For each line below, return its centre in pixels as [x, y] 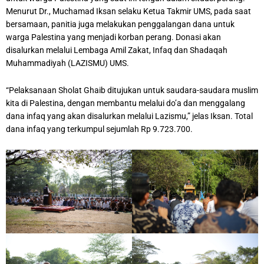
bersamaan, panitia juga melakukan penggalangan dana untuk [120, 24]
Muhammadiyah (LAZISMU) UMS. [67, 63]
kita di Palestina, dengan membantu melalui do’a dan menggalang [126, 103]
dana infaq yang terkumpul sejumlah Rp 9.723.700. [99, 129]
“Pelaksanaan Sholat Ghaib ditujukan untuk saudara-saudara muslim [132, 90]
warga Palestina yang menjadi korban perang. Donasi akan [113, 37]
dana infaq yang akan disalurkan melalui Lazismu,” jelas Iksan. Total [129, 116]
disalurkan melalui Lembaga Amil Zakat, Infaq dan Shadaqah [117, 50]
